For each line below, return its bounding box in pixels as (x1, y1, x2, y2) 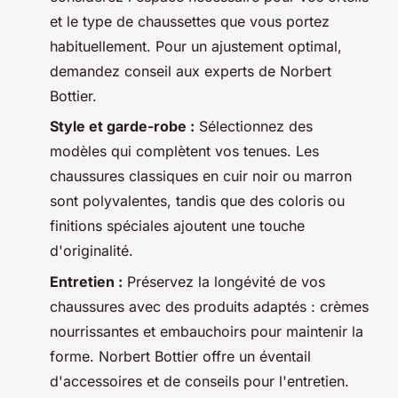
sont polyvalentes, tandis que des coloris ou (50, 192, 345, 211)
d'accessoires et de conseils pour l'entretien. (50, 371, 349, 390)
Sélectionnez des (195, 117, 313, 136)
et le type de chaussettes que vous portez (50, 12, 330, 30)
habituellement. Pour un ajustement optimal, (50, 36, 342, 55)
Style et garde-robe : (50, 117, 195, 136)
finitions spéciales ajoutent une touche (50, 217, 305, 235)
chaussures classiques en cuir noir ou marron (50, 167, 352, 186)
